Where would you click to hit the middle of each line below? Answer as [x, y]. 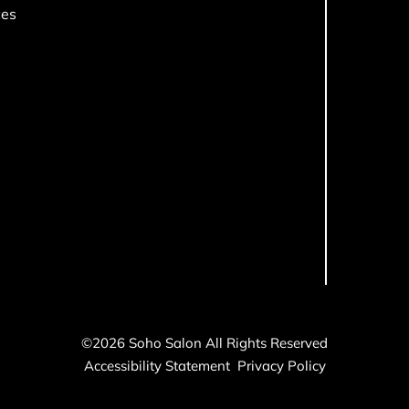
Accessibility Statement [157, 365]
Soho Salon [165, 342]
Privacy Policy [281, 365]
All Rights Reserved [267, 342]
